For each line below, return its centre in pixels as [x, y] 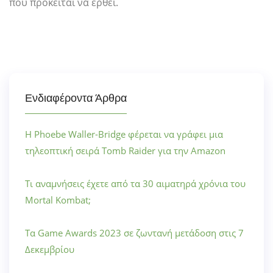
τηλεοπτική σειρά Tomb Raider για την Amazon [125, 151]
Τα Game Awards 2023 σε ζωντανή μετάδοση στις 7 [134, 233]
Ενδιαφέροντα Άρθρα [76, 98]
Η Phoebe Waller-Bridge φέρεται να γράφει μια [124, 134]
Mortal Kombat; [58, 200]
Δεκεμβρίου [50, 250]
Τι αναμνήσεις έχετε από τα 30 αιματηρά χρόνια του [135, 184]
